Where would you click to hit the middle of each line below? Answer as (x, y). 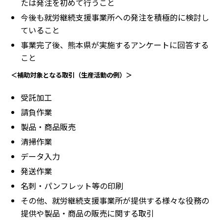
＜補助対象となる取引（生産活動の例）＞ (71, 75)
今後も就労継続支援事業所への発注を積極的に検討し (115, 17)
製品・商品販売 (48, 126)
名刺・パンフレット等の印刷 (72, 185)
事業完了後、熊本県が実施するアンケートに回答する (115, 44)
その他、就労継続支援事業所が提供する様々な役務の (115, 200)
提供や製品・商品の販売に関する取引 (87, 213)
